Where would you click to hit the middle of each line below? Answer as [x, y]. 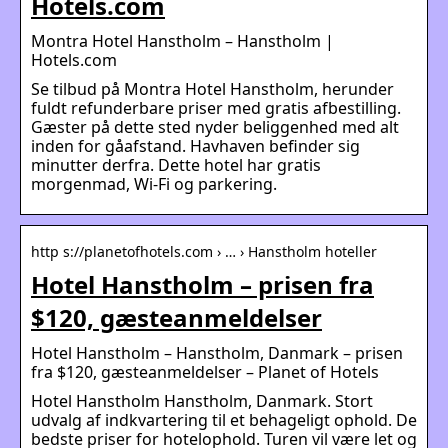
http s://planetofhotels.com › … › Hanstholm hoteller [204, 251]
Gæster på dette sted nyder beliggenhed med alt [215, 126]
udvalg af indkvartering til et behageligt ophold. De [224, 419]
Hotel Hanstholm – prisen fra [202, 284]
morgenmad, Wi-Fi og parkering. [156, 183]
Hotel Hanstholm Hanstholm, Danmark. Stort [202, 400]
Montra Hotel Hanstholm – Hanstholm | [182, 40]
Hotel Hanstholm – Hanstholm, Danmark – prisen [217, 352]
